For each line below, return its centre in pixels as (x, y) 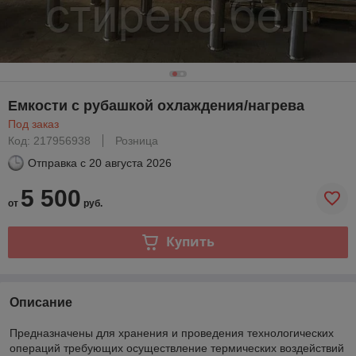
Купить (190, 242)
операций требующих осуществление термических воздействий (177, 348)
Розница (137, 140)
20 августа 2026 (130, 163)
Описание (41, 302)
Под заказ (33, 124)
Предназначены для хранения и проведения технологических (172, 333)
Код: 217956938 (49, 140)
